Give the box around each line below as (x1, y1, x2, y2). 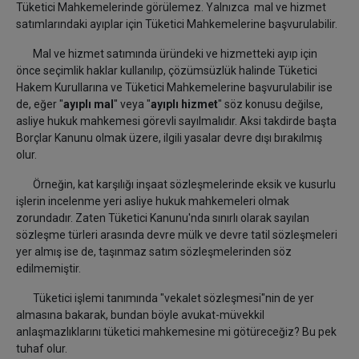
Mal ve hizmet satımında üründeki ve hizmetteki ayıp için (16, 47, 317, 61)
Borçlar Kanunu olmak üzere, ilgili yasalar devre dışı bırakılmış (16, 131, 322, 145)
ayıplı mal (63, 98, 114, 111)
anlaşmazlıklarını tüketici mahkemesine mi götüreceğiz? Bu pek (16, 325, 337, 339)
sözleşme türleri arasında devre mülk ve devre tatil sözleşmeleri (16, 228, 337, 242)
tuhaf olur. (16, 342, 67, 356)
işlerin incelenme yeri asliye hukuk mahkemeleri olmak (16, 195, 289, 208)
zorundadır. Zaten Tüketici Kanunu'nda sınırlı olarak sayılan (16, 212, 309, 225)
